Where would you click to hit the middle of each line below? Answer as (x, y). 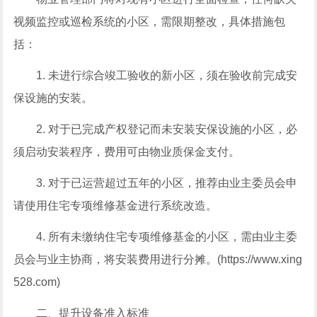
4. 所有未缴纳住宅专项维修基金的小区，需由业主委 (167, 237)
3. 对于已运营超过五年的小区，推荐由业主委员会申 (167, 183)
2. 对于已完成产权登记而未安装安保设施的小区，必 (167, 129)
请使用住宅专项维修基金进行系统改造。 (116, 206)
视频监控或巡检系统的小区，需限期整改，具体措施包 (150, 22)
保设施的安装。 (53, 98)
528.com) (37, 282)
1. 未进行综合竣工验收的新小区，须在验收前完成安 (167, 75)
